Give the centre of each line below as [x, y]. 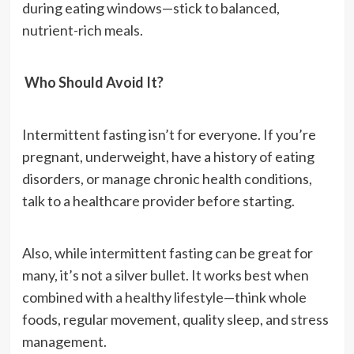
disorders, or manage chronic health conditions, [167, 178]
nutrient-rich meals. [82, 30]
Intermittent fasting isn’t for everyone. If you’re [169, 134]
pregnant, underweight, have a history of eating [168, 156]
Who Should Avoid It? [92, 82]
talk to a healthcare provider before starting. [158, 200]
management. [64, 341]
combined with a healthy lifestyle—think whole [164, 297]
